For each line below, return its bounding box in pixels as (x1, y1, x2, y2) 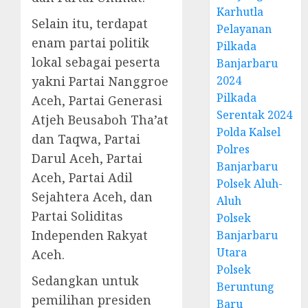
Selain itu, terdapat (32, 15, 148, 32)
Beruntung (217, 279, 275, 294)
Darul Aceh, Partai (32, 150, 142, 166)
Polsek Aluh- (217, 176, 283, 191)
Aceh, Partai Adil (32, 169, 133, 186)
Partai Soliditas (32, 208, 123, 224)
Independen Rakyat (32, 227, 148, 243)
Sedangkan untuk (32, 272, 139, 289)
